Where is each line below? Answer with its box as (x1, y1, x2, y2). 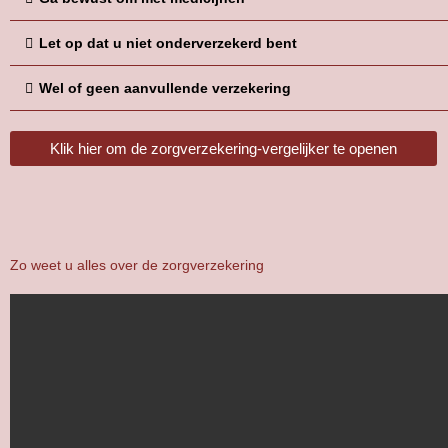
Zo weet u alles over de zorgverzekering (10, 256, 264, 273)
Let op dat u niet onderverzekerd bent (39, 34, 297, 51)
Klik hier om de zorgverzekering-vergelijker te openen (50, 139, 397, 157)
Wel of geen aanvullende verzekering (39, 79, 291, 96)
